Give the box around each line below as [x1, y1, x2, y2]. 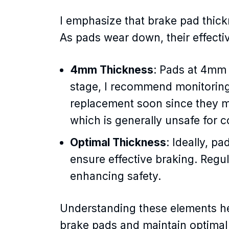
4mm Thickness [70, 63, 153, 76]
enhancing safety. [70, 169, 161, 182]
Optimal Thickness [70, 135, 166, 149]
